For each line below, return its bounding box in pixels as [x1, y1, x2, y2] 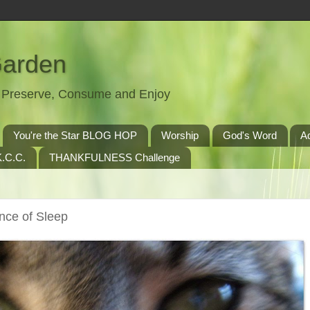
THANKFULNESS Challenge [49, 152, 181, 164]
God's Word [222, 129, 277, 142]
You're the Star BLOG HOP [13, 129, 137, 142]
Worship [161, 129, 199, 142]
